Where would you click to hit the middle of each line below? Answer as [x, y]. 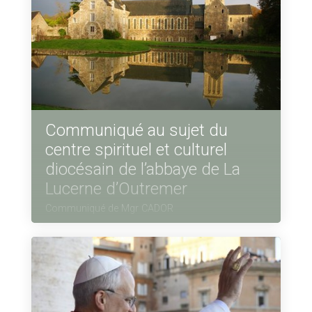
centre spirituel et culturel [136, 150]
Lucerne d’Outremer [116, 189]
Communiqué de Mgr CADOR [109, 209]
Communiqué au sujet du [136, 131]
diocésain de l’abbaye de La [142, 170]
